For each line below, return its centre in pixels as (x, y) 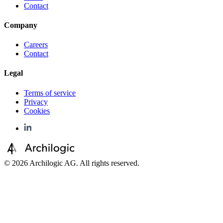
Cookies (37, 111)
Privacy (36, 102)
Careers (36, 45)
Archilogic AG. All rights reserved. (84, 163)
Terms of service (50, 93)
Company (21, 25)
